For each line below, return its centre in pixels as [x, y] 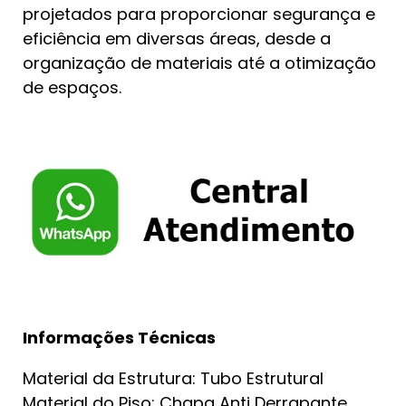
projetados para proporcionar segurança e [199, 14]
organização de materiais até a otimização [199, 63]
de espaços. [72, 87]
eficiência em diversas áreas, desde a [177, 39]
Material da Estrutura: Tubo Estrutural [173, 378]
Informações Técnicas [119, 337]
